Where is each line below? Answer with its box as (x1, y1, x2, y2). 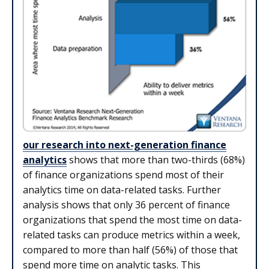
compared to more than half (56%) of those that (23, 243, 238, 257)
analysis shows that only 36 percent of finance (23, 198, 230, 212)
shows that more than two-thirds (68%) (67, 153, 245, 167)
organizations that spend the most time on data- (23, 213, 242, 227)
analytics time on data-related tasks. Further (23, 183, 221, 197)
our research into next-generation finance (23, 138, 226, 152)
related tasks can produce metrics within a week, (23, 228, 240, 242)
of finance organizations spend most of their (23, 168, 224, 182)
